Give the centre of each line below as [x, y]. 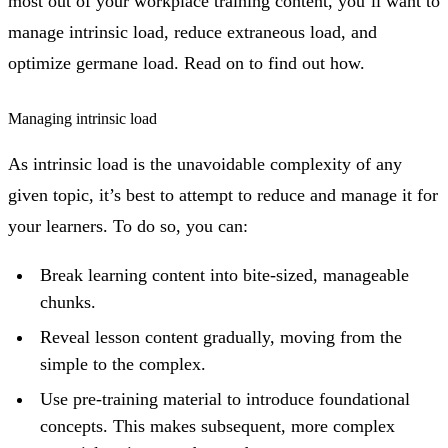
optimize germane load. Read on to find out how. [186, 63]
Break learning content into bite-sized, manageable [224, 274]
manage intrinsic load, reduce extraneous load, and [192, 32]
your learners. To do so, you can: [128, 225]
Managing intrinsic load [82, 118]
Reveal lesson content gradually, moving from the [221, 336]
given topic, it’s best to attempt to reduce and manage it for [223, 194]
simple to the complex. [123, 363]
